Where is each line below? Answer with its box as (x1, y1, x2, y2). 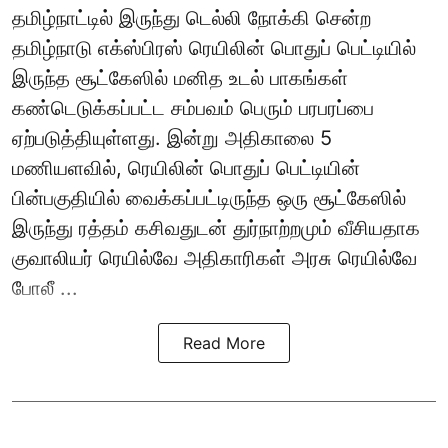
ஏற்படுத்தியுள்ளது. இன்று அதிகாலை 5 (12, 126, 332, 151)
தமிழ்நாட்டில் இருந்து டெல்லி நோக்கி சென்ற (12, 6, 371, 31)
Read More (183, 333, 265, 354)
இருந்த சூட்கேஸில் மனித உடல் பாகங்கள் (12, 66, 348, 91)
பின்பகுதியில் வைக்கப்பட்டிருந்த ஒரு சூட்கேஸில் (12, 186, 406, 211)
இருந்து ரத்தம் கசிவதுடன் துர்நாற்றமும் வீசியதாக (12, 216, 420, 241)
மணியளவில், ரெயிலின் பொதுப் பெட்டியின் (12, 156, 360, 181)
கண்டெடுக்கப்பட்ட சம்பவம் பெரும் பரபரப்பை (12, 96, 374, 121)
